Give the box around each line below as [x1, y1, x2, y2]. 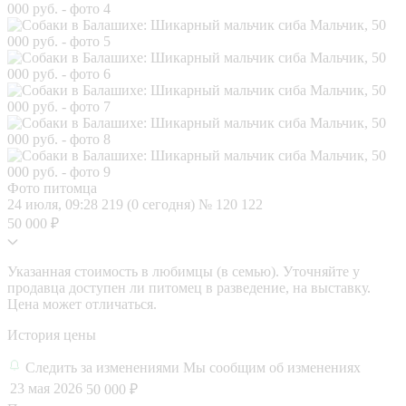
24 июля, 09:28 [7, 196, 101, 212]
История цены [7, 326, 96, 343]
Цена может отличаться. [7, 295, 157, 312]
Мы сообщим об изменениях [183, 359, 361, 375]
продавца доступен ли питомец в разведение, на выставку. [7, 279, 371, 295]
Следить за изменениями [25, 359, 183, 375]
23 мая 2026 [10, 380, 82, 396]
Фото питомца [7, 179, 97, 196]
